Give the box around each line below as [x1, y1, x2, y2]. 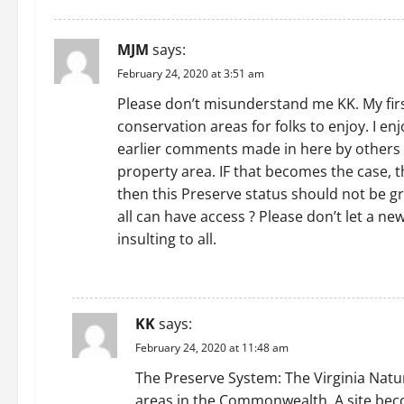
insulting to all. [117, 229, 216, 249]
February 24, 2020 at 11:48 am [135, 340, 289, 355]
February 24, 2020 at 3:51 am [117, 66, 264, 81]
